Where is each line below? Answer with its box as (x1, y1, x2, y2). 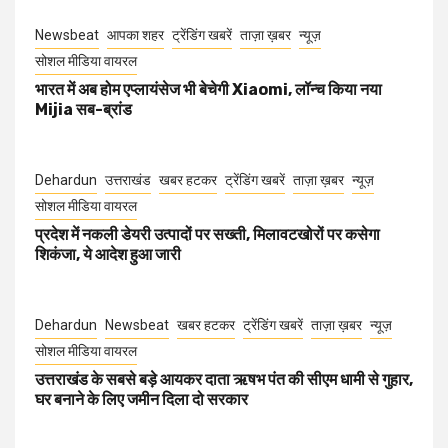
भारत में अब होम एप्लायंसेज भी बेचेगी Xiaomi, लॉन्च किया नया (35, 79, 382, 99)
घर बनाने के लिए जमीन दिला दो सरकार (35, 389, 248, 409)
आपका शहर (107, 26, 164, 43)
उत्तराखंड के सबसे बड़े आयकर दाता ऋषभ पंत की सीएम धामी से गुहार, (35, 369, 413, 389)
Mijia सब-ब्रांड (35, 99, 132, 119)
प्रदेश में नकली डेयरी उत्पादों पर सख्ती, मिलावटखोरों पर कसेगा (35, 224, 380, 244)
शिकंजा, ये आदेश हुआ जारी (35, 244, 181, 264)
